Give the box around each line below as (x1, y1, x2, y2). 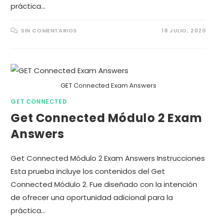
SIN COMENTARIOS (21, 26, 77, 34)
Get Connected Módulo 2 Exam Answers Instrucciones (11, 153, 205, 164)
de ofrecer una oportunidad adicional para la (11, 192, 173, 203)
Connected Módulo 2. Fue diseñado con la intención (11, 179, 198, 190)
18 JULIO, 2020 (162, 26, 206, 34)
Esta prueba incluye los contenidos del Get (11, 166, 166, 177)
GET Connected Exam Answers (61, 81, 156, 91)
